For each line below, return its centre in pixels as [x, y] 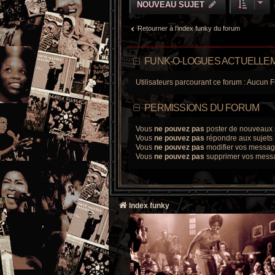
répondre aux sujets [238, 138]
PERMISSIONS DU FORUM [202, 107]
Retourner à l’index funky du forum [189, 28]
